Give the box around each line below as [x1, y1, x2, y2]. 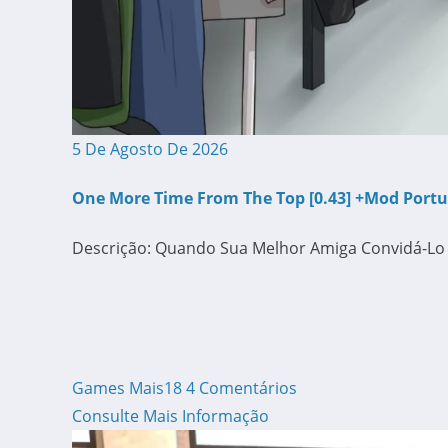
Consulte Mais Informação [72, 404, 269, 427]
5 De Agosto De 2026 [72, 137, 228, 160]
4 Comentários [186, 376, 297, 399]
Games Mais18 [72, 376, 182, 399]
